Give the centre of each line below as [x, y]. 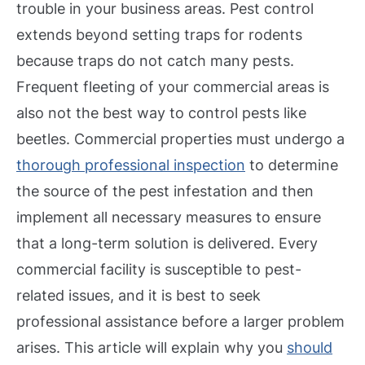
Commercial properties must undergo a [209, 139]
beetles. [45, 139]
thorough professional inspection [131, 165]
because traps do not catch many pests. [155, 60]
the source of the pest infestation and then [165, 191]
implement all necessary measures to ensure [169, 217]
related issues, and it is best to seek [139, 295]
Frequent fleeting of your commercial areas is [173, 86]
